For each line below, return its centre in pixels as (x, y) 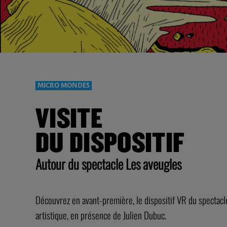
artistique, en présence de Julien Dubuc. (101, 215)
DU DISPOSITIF (110, 144)
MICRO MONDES (64, 86)
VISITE (69, 119)
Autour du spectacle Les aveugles (108, 164)
